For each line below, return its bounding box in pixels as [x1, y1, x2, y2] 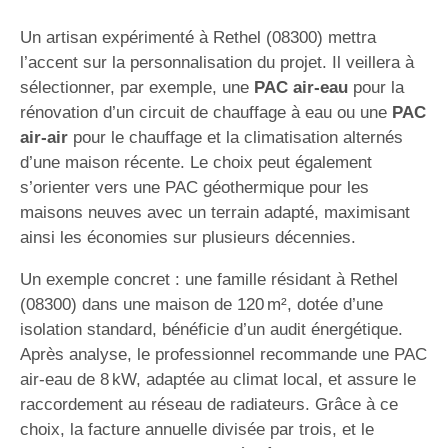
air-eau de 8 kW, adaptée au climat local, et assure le [20, 369, 416, 389]
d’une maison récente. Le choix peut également [20, 152, 372, 172]
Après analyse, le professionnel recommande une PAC [20, 344, 427, 364]
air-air [20, 127, 68, 147]
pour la [348, 77, 404, 97]
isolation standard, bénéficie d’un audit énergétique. [20, 319, 403, 339]
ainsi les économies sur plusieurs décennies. [20, 227, 356, 247]
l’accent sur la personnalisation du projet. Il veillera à [20, 52, 414, 72]
